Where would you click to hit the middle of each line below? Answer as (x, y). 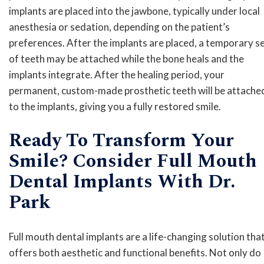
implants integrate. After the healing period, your (117, 75)
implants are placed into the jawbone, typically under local (134, 11)
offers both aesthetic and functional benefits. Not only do (135, 252)
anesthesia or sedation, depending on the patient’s (119, 27)
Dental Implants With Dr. (122, 182)
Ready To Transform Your (121, 141)
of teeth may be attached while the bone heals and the (126, 59)
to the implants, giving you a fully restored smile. (115, 107)
